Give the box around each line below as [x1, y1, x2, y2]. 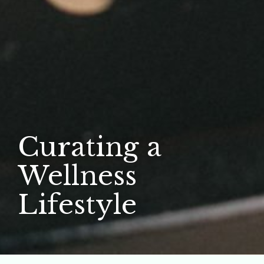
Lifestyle [18, 188, 137, 222]
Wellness [18, 159, 137, 193]
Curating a [18, 130, 161, 164]
